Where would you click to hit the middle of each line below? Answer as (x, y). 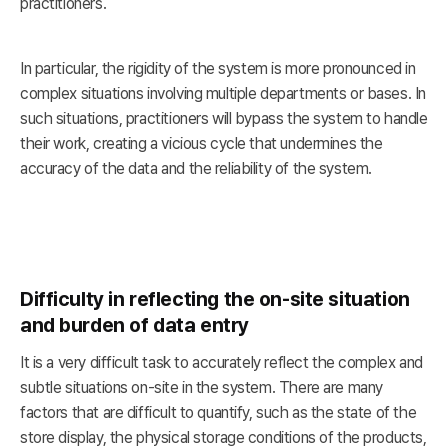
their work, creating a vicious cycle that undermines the (201, 144)
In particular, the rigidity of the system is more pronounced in (218, 69)
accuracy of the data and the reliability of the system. (196, 169)
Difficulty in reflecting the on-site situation (215, 299)
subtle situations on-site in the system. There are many (201, 388)
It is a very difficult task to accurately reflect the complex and (221, 363)
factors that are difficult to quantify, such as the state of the (218, 413)
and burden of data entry (134, 325)
